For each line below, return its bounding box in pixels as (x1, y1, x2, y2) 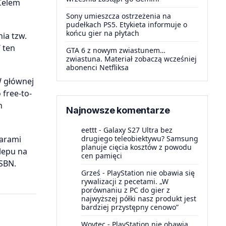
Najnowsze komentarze (66, 105, 170, 116)
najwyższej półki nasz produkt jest (81, 194, 196, 203)
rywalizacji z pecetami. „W (81, 177, 168, 186)
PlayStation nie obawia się (107, 168, 195, 178)
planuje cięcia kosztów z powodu (81, 142, 192, 152)
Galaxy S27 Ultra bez (103, 125, 173, 135)
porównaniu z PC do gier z (81, 185, 170, 195)
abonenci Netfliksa (66, 63, 129, 72)
